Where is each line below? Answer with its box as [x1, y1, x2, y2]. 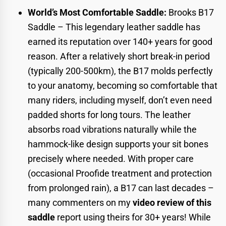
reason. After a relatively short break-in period [28, 51, 210, 62]
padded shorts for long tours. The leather [28, 109, 191, 121]
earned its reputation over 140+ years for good [28, 36, 212, 47]
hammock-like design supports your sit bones [28, 139, 208, 150]
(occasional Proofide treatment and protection [28, 168, 212, 179]
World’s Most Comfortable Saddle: [28, 7, 168, 18]
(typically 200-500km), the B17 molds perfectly [28, 66, 213, 77]
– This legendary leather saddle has [55, 22, 200, 33]
